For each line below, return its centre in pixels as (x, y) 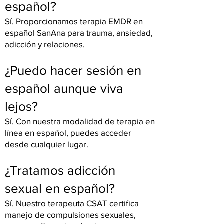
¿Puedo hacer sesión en (73, 70)
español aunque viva (64, 88)
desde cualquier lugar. (47, 144)
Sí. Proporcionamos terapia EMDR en (74, 21)
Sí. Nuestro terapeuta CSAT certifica (72, 203)
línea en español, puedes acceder (68, 133)
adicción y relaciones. (45, 44)
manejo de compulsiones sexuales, (70, 215)
